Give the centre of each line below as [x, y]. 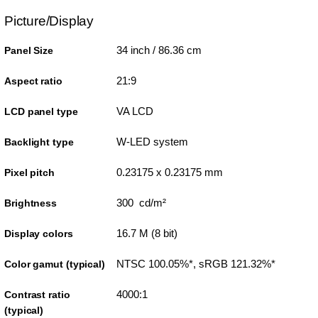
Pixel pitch [29, 173]
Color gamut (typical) [55, 264]
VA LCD [135, 111]
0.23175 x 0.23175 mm [169, 172]
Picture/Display [49, 21]
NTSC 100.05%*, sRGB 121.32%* [196, 264]
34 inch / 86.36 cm [159, 50]
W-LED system [152, 142]
